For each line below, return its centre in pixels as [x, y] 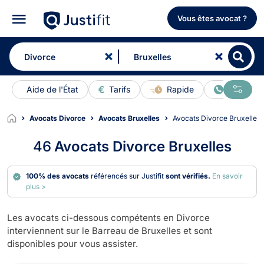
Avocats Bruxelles [129, 118]
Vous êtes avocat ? [212, 19]
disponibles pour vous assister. [72, 243]
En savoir [228, 176]
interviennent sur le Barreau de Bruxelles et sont [110, 230]
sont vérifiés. [188, 176]
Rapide [180, 90]
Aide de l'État [52, 90]
